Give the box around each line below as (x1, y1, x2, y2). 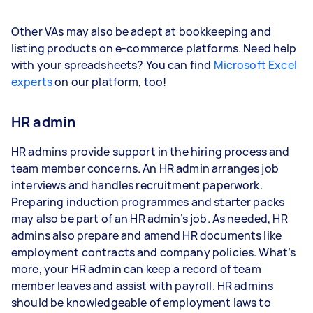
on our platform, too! (52, 73, 171, 89)
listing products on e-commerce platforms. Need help (11, 40, 297, 56)
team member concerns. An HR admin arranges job (11, 160, 279, 176)
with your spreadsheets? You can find (11, 57, 214, 73)
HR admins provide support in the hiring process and (11, 143, 290, 159)
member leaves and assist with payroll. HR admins (11, 277, 274, 293)
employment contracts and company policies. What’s (11, 244, 296, 260)
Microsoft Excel (213, 57, 297, 73)
